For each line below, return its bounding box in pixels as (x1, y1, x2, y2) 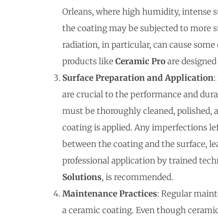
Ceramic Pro (115, 55, 165, 67)
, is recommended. (102, 171, 173, 182)
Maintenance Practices (62, 188, 157, 199)
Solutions (62, 171, 102, 182)
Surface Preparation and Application (62, 72, 214, 83)
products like (62, 55, 115, 67)
